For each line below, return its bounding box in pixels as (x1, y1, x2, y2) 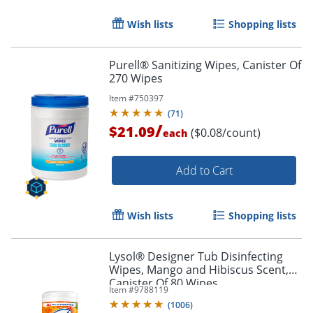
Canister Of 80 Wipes (109, 275, 218, 291)
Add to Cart (175, 163, 233, 179)
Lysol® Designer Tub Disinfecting (109, 249, 283, 265)
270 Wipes (109, 71, 163, 87)
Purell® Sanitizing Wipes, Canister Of (109, 57, 301, 73)
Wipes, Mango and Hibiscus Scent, (109, 262, 289, 278)
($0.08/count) (191, 125, 261, 141)
